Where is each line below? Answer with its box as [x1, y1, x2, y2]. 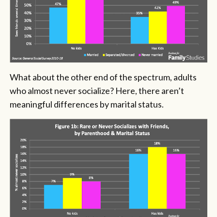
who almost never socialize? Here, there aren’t [10, 85, 184, 96]
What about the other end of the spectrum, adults [10, 71, 197, 82]
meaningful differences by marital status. [10, 98, 164, 109]
